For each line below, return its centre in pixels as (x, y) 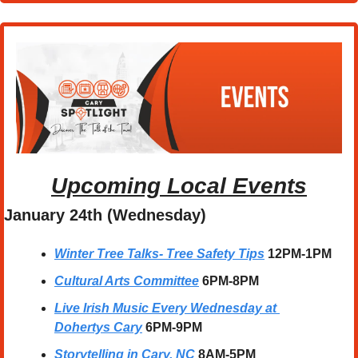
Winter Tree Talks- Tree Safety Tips (159, 253)
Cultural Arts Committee (127, 280)
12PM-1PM (300, 253)
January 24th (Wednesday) (105, 215)
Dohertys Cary (98, 327)
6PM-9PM (174, 327)
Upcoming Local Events (179, 185)
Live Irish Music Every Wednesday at (165, 308)
